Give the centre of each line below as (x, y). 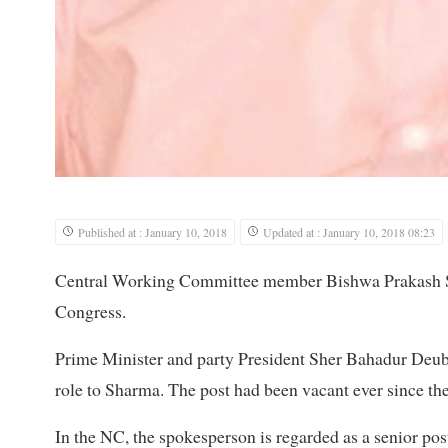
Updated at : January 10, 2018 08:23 (349, 232)
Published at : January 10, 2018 (152, 232)
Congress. (90, 311)
